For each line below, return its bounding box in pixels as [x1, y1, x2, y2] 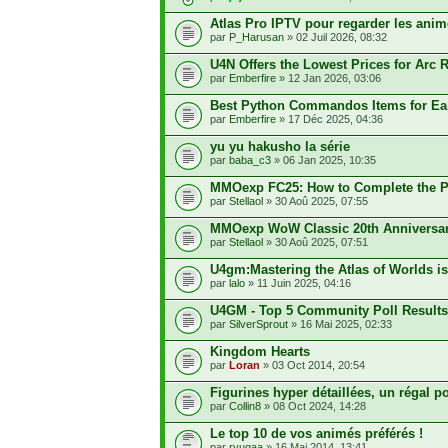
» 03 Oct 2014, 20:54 [260, 359, 365, 371]
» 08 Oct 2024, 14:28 [261, 400, 366, 412]
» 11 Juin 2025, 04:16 [245, 277, 351, 289]
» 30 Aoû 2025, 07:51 [263, 236, 368, 248]
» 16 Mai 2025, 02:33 [288, 318, 392, 330]
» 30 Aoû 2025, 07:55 [263, 195, 368, 207]
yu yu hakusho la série [210, 139, 350, 154]
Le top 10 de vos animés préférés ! [210, 426, 423, 441]
